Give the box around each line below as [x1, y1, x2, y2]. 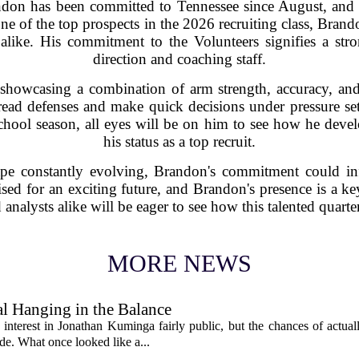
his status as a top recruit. [103, 132, 256, 150]
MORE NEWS [107, 249, 252, 276]
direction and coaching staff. [93, 50, 266, 67]
